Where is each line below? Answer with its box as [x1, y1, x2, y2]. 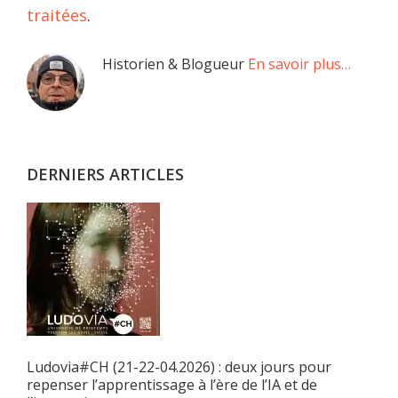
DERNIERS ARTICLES [27, 163, 184, 185]
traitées [27, 4, 87, 26]
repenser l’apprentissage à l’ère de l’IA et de [27, 374, 317, 394]
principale [26, 120, 152, 157]
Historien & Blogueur [102, 53, 248, 74]
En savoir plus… [248, 53, 351, 74]
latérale [26, 85, 121, 123]
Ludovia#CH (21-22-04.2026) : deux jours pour [27, 356, 331, 377]
